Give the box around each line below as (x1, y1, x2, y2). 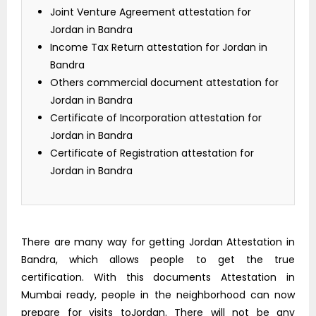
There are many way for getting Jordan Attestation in (21, 235, 295, 250)
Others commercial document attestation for (50, 75, 279, 90)
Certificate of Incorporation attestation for (50, 111, 262, 126)
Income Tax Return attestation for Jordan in (50, 40, 267, 55)
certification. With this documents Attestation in (21, 270, 295, 285)
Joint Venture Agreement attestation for (50, 5, 251, 20)
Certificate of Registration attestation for (50, 146, 254, 161)
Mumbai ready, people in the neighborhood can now (21, 288, 295, 303)
